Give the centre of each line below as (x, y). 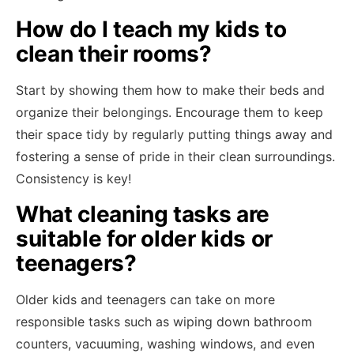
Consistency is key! (73, 179)
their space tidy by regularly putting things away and (174, 134)
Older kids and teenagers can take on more (145, 299)
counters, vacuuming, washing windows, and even (165, 344)
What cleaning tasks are (143, 214)
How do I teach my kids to (151, 29)
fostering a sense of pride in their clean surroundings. (175, 156)
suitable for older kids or (144, 239)
